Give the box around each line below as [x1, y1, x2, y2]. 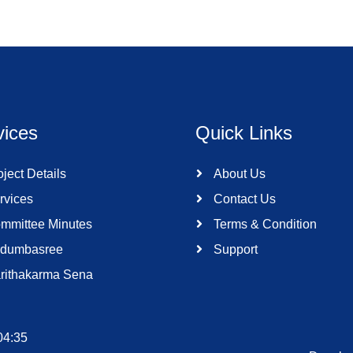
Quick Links [195, 122, 292, 143]
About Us [210, 167, 266, 180]
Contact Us [210, 192, 276, 206]
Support [210, 243, 258, 256]
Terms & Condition [210, 217, 317, 231]
